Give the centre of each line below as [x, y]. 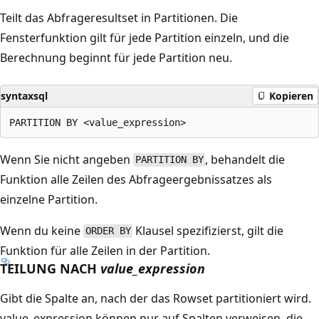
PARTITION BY [169, 160]
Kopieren [291, 96]
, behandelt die [245, 159]
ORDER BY [108, 231]
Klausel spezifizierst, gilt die [208, 230]
